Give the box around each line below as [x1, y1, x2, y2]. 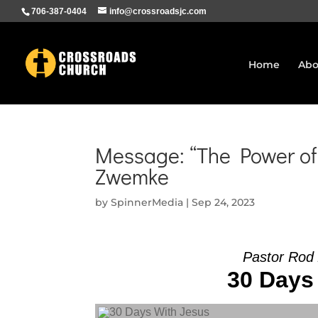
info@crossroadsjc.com [109, 6, 207, 16]
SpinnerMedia [111, 196, 184, 209]
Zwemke [95, 163, 170, 190]
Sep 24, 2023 [192, 196, 256, 209]
